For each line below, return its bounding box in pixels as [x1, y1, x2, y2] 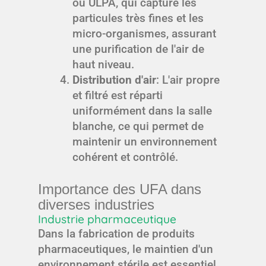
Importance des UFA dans [38, 181, 201, 198]
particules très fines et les [72, 11, 204, 25]
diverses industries [38, 197, 154, 213]
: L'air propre [156, 72, 220, 87]
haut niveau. [72, 57, 134, 71]
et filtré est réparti [72, 88, 163, 102]
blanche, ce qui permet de [72, 119, 204, 133]
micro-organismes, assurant [72, 26, 216, 40]
